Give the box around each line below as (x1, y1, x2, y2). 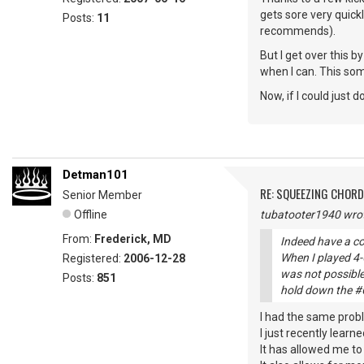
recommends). (260, 24, 336, 37)
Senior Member (63, 188, 142, 201)
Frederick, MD (94, 232, 171, 245)
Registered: (63, 252, 123, 265)
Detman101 (63, 167, 128, 182)
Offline (74, 208, 107, 221)
